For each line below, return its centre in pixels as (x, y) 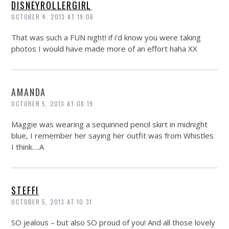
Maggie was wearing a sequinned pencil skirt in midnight (110, 124)
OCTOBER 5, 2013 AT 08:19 (52, 104)
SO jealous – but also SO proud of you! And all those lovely (113, 223)
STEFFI (25, 190)
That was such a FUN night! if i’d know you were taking (106, 38)
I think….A (28, 147)
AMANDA (29, 92)
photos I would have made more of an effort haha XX (105, 49)
